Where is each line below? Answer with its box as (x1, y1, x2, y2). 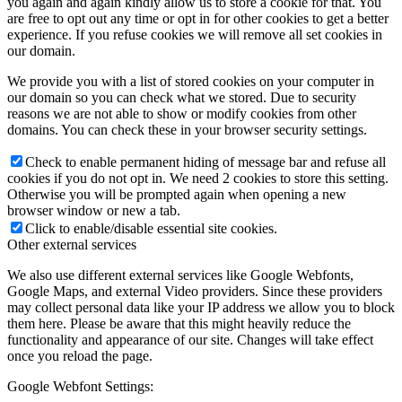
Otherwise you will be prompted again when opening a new (7, 186, 346, 202)
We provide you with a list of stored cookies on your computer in (7, 73, 374, 89)
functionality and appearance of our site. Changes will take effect (7, 331, 373, 347)
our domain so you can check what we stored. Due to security (7, 89, 356, 105)
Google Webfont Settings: (7, 378, 153, 394)
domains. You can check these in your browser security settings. (7, 121, 367, 137)
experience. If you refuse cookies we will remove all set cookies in (7, 26, 382, 42)
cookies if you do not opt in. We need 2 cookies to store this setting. (7, 170, 389, 186)
